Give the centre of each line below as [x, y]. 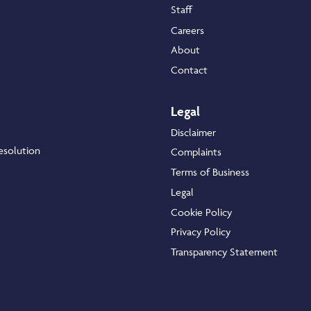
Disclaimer [193, 133]
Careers [187, 30]
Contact [189, 70]
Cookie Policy [201, 212]
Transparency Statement [224, 252]
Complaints [196, 152]
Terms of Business [210, 172]
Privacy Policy [201, 232]
